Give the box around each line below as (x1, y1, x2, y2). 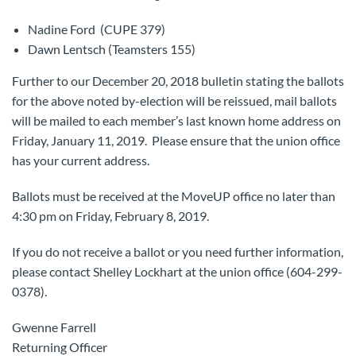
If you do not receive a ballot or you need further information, (12, 244, 343, 259)
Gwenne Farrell (12, 319, 96, 335)
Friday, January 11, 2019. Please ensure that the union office (12, 133, 340, 148)
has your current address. (12, 153, 149, 168)
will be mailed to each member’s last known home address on (12, 113, 341, 128)
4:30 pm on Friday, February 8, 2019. (12, 208, 209, 223)
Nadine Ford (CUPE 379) (28, 21, 165, 37)
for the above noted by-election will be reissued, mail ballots (12, 93, 337, 108)
